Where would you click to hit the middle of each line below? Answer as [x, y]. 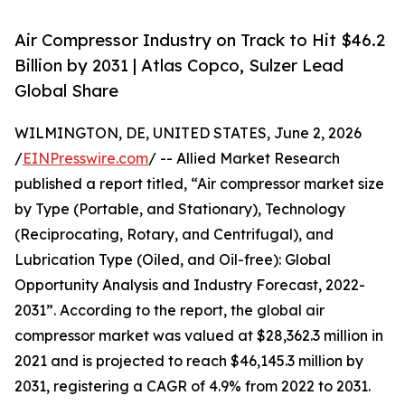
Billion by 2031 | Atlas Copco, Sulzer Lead [179, 66]
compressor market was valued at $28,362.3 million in [199, 336]
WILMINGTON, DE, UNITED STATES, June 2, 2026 [188, 133]
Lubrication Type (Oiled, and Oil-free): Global [173, 260]
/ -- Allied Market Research [244, 159]
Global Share [66, 91]
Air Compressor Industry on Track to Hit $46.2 [200, 40]
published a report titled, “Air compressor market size [199, 184]
